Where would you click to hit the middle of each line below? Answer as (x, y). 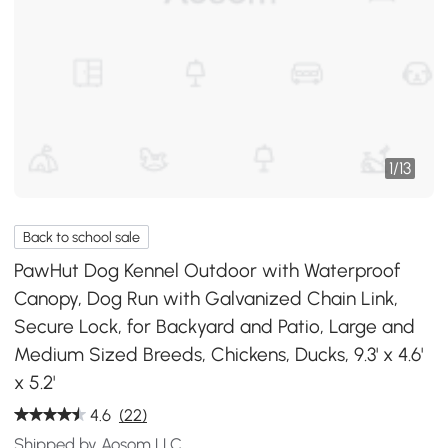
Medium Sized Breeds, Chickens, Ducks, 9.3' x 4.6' (219, 354)
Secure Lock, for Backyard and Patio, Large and (215, 326)
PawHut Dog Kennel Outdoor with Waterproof (207, 270)
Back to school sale (82, 237)
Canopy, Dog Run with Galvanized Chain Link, (206, 298)
